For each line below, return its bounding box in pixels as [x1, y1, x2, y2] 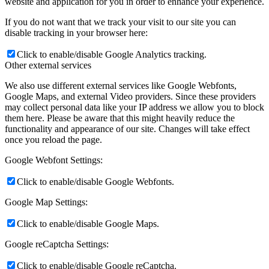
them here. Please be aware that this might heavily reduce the [5, 112, 235, 123]
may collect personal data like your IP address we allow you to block [5, 101, 264, 112]
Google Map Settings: [5, 196, 88, 207]
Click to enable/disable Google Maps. [17, 218, 159, 229]
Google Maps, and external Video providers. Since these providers [5, 91, 256, 101]
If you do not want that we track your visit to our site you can [5, 16, 236, 27]
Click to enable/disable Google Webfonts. [17, 176, 174, 187]
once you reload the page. [5, 134, 102, 145]
